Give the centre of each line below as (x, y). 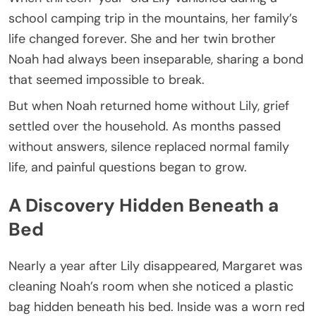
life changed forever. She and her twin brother (142, 39)
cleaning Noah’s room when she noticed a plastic (151, 287)
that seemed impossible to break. (107, 80)
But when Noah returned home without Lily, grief (149, 106)
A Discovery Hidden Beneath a (144, 205)
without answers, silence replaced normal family (149, 147)
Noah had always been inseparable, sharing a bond (156, 60)
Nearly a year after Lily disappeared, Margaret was (156, 266)
